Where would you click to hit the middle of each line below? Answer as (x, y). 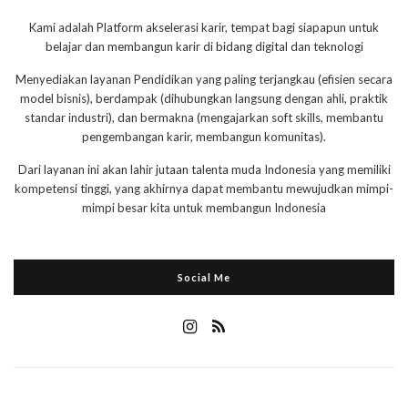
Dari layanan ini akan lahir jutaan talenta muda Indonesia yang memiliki (204, 170)
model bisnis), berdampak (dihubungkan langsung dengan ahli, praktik (204, 99)
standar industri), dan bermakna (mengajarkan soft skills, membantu (204, 118)
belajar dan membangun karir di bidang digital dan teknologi (204, 47)
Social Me (204, 278)
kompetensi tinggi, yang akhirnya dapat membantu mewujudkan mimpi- (204, 189)
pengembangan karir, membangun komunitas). (204, 137)
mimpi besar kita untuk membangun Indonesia (204, 208)
